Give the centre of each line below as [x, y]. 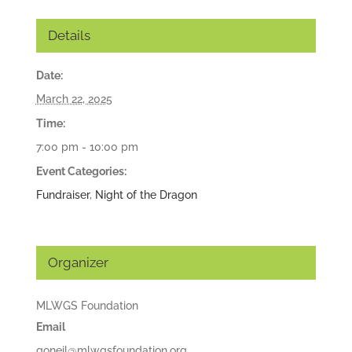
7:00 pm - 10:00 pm [87, 147]
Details [69, 36]
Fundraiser [62, 195]
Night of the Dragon [146, 195]
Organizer [78, 263]
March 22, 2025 [74, 99]
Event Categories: [81, 172]
